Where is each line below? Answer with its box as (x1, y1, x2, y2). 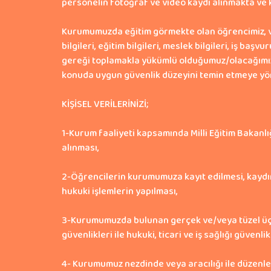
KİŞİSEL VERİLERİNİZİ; (62, 97, 148, 113)
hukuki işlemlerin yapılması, (62, 184, 178, 200)
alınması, (62, 140, 99, 156)
